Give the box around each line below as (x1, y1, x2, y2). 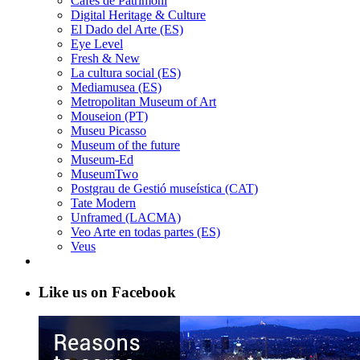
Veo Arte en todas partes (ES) (71, 224, 220, 239)
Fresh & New (71, 51, 140, 65)
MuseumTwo (71, 166, 138, 181)
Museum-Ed (71, 152, 133, 166)
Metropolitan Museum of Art (71, 94, 216, 108)
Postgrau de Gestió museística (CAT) (71, 181, 258, 195)
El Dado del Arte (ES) (71, 22, 183, 36)
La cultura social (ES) (71, 65, 181, 80)
